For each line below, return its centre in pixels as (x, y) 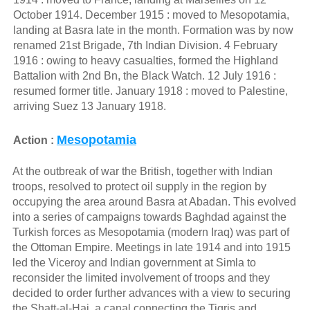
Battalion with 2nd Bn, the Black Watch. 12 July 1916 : (144, 75)
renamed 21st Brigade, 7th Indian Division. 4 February (145, 45)
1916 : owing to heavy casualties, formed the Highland (145, 60)
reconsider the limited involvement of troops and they (141, 277)
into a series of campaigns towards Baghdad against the (149, 217)
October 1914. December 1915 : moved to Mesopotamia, (151, 15)
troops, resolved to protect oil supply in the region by (139, 186)
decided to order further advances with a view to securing (151, 293)
